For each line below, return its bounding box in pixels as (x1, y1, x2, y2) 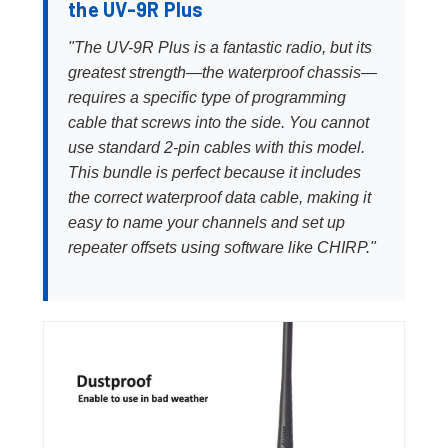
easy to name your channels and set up (68, 213, 345, 231)
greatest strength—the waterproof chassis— (68, 63, 377, 81)
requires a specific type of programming (68, 88, 346, 106)
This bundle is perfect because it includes (68, 163, 361, 181)
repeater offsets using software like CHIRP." (68, 238, 376, 256)
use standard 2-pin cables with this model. (68, 138, 365, 156)
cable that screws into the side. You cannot (68, 113, 369, 131)
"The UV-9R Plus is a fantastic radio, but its (68, 38, 372, 56)
